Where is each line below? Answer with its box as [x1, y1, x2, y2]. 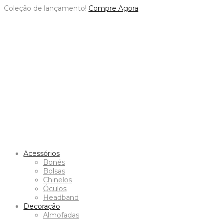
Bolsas [43, 166, 65, 175]
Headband [43, 193, 79, 202]
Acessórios [23, 149, 60, 158]
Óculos [43, 184, 66, 193]
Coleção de [4, 4, 44, 13]
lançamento [44, 4, 85, 13]
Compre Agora [88, 4, 138, 13]
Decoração [23, 201, 60, 211]
